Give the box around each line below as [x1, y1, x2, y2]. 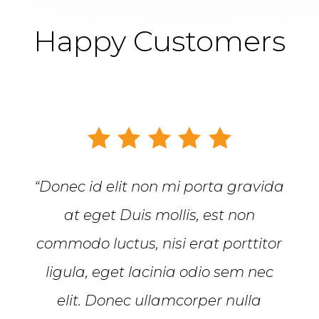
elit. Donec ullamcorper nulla [57, 291, 262, 309]
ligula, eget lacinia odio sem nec [45, 263, 273, 281]
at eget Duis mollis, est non [63, 206, 255, 224]
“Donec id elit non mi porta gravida [34, 177, 285, 195]
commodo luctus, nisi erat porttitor [36, 234, 283, 252]
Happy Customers [33, 23, 286, 58]
